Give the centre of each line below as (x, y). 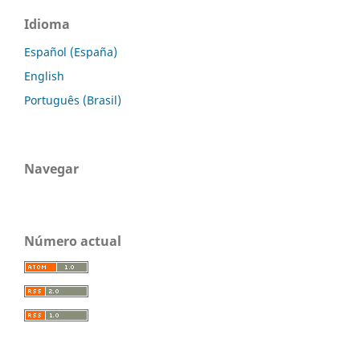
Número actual (73, 241)
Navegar (51, 168)
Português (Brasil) (73, 100)
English (44, 76)
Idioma (47, 24)
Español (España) (71, 51)
